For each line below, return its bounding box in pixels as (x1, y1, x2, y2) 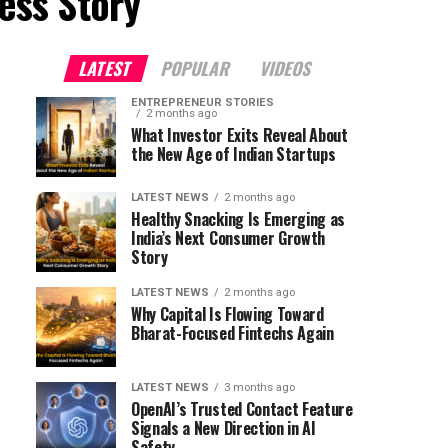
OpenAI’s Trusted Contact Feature (131, 397, 353, 421)
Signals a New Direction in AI (131, 416, 316, 440)
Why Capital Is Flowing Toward (131, 302, 324, 326)
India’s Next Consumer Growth (131, 226, 326, 250)
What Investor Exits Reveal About (131, 123, 348, 147)
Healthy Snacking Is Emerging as (131, 207, 346, 231)
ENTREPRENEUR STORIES (131, 96, 274, 109)
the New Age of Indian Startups (131, 142, 336, 166)
